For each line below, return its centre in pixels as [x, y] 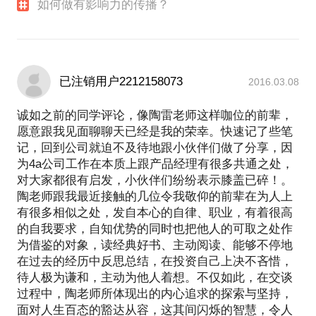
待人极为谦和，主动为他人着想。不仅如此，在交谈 [155, 277]
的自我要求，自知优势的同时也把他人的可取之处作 [155, 229]
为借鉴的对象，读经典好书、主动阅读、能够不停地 [155, 245]
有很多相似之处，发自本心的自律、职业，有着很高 [155, 212]
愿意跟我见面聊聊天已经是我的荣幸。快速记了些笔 [155, 131]
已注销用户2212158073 [121, 81]
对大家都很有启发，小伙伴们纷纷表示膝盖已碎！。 [155, 180]
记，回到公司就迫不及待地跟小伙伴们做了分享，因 [155, 147]
